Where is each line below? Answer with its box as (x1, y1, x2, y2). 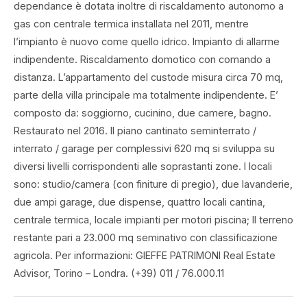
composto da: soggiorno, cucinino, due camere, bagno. (14, 106, 271, 119)
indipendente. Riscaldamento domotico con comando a (14, 53, 271, 65)
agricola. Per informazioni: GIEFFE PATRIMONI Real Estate (14, 249, 275, 261)
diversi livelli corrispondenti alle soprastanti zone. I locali (14, 160, 272, 172)
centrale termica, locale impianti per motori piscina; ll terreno (14, 213, 293, 225)
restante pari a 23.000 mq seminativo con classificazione (14, 231, 278, 243)
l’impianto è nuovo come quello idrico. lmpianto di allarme (14, 35, 280, 47)
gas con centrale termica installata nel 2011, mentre (14, 17, 249, 29)
